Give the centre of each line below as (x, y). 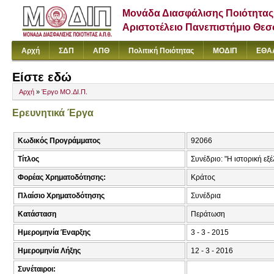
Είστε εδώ (42, 77)
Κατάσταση (37, 214)
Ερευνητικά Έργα (53, 113)
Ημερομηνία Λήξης (49, 251)
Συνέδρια (206, 196)
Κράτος (203, 178)
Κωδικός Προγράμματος (59, 141)
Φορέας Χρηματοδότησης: (62, 178)
